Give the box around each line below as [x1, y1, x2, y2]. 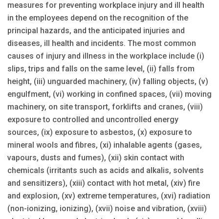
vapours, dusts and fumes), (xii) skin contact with [7, 153, 184, 162]
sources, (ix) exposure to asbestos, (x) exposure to [7, 127, 192, 137]
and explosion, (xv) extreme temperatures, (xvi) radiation [7, 191, 210, 200]
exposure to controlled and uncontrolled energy [7, 114, 178, 124]
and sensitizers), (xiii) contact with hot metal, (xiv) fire [7, 178, 200, 188]
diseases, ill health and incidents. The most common [7, 38, 196, 48]
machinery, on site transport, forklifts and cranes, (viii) [7, 102, 203, 111]
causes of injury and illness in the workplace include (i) [7, 51, 204, 61]
